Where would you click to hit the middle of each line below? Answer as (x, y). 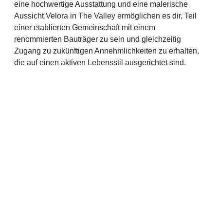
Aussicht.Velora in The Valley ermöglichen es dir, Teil (106, 16)
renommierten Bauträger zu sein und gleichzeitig (98, 39)
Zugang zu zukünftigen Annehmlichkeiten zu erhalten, (107, 51)
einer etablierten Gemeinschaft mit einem (85, 27)
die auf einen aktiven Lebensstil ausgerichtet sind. (100, 62)
